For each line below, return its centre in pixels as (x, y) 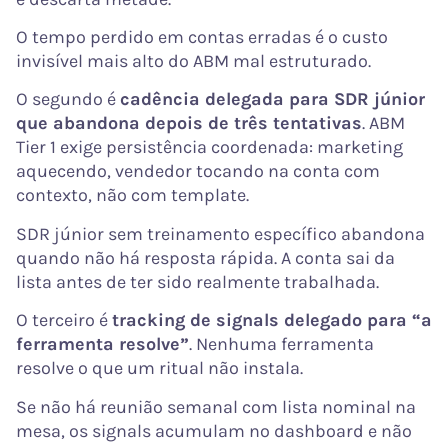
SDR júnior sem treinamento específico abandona (220, 233)
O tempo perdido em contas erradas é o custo (202, 37)
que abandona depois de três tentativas (189, 123)
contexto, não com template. (132, 195)
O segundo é (68, 99)
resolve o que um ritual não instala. (159, 368)
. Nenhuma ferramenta (281, 344)
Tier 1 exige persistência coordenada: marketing (209, 147)
